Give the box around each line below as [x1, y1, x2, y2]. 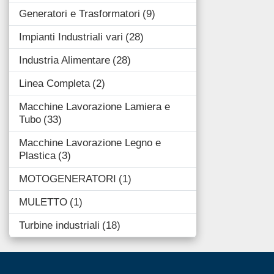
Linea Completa [19, 78, 90, 90]
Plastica [19, 150, 56, 162]
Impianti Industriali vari [19, 31, 123, 43]
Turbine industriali [19, 220, 100, 232]
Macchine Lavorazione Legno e [19, 137, 161, 149]
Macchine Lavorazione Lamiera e [19, 101, 170, 113]
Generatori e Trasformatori [19, 8, 140, 20]
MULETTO [19, 196, 67, 209]
